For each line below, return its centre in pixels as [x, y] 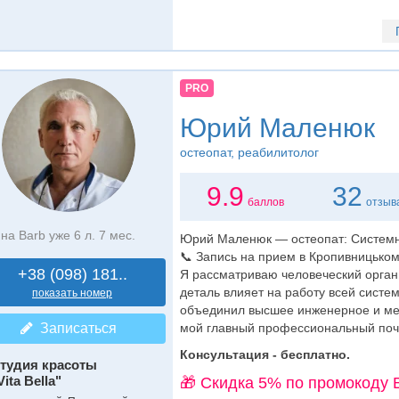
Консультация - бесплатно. [265, 354]
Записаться [74, 328]
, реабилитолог [274, 153]
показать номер [72, 293]
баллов [266, 202]
